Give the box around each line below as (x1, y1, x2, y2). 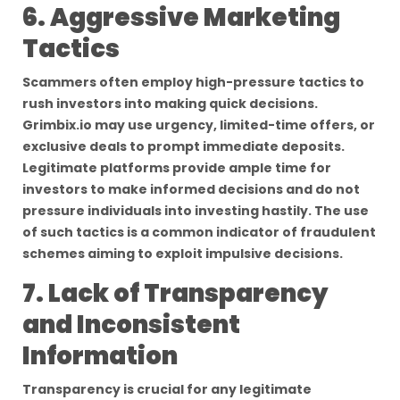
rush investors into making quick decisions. (22, 95, 318, 112)
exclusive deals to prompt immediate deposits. (22, 137, 345, 155)
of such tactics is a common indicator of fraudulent (22, 223, 376, 241)
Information (22, 338, 178, 373)
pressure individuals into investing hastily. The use (22, 202, 369, 220)
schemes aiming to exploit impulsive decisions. (22, 245, 343, 262)
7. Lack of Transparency (22, 276, 329, 311)
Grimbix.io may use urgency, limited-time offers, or (22, 116, 375, 134)
